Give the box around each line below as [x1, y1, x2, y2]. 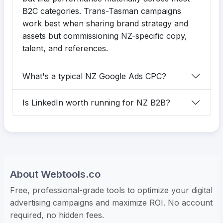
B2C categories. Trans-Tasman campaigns [22, 6, 181, 16]
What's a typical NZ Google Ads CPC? [22, 71, 166, 81]
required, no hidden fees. [10, 210, 104, 221]
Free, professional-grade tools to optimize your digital [10, 185, 213, 196]
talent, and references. [22, 43, 108, 54]
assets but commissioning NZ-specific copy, [22, 31, 187, 41]
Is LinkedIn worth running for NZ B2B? [22, 97, 170, 108]
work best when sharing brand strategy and [22, 18, 188, 29]
